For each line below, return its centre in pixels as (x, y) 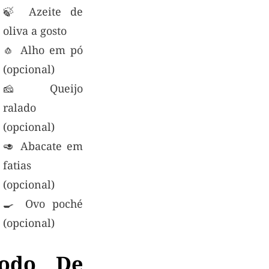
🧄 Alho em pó (43, 50)
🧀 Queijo (43, 89)
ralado (19, 108)
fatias (17, 165)
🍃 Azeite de (43, 12)
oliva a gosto (35, 31)
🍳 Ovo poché (43, 204)
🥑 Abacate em (43, 146)
